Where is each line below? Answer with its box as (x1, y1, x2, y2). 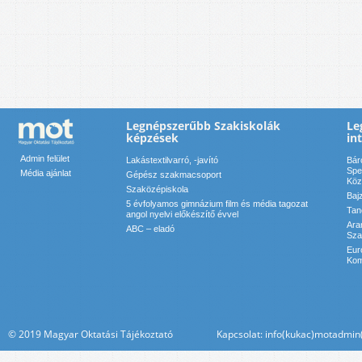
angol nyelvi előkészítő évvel (126, 209, 238, 220)
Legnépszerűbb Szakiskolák (126, 118, 280, 134)
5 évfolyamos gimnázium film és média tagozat (126, 199, 308, 209)
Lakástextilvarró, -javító (126, 155, 218, 166)
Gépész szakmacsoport (126, 170, 221, 180)
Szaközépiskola (126, 184, 188, 195)
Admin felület (20, 154, 69, 164)
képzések (126, 130, 179, 146)
